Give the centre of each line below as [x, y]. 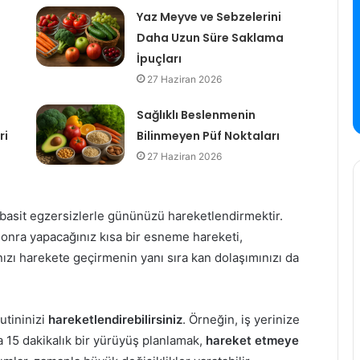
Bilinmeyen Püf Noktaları [208, 136]
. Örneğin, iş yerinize [241, 320]
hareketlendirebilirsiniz [115, 320]
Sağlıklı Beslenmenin [196, 115]
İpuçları [159, 59]
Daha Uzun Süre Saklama [210, 38]
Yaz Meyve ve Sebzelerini [209, 17]
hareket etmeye [252, 341]
